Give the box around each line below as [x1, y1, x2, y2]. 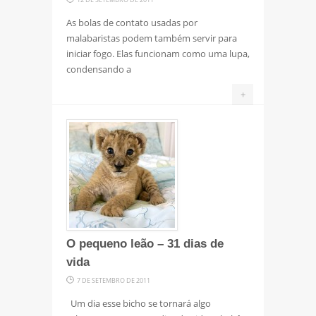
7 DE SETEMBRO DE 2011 [77, 275, 150, 285]
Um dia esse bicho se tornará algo [66, 296, 211, 310]
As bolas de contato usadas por [66, 16, 197, 29]
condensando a [66, 62, 131, 75]
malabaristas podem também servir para [66, 31, 237, 44]
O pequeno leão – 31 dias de [66, 236, 224, 250]
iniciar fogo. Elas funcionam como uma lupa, [66, 47, 250, 60]
